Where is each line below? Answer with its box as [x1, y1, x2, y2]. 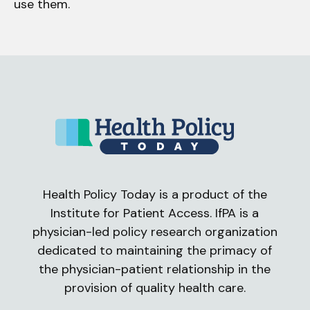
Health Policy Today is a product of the [42, 186, 267, 203]
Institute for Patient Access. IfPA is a [51, 205, 259, 222]
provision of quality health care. [64, 280, 246, 297]
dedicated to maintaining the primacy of [37, 242, 273, 259]
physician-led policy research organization [32, 224, 277, 241]
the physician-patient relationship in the [39, 261, 271, 278]
